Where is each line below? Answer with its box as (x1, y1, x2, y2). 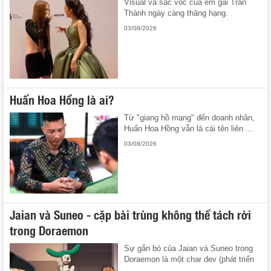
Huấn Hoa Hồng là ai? (10, 90, 114, 108)
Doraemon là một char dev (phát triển (124, 255, 255, 264)
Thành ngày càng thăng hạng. (124, 8, 229, 18)
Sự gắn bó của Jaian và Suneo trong (124, 244, 253, 253)
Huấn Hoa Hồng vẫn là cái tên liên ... (124, 123, 253, 133)
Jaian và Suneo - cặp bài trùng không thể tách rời (10, 205, 251, 224)
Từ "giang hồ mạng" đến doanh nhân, (124, 113, 255, 122)
